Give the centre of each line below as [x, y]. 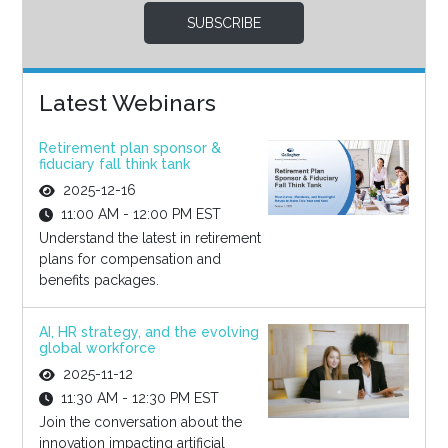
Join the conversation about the [140, 422]
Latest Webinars [127, 103]
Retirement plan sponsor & [129, 148]
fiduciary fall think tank [114, 164]
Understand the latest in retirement [149, 238]
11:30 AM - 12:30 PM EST [139, 398]
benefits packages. [98, 280]
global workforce [97, 348]
